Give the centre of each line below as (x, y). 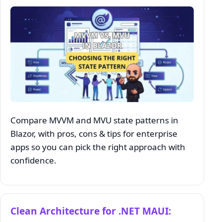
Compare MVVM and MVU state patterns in (94, 120)
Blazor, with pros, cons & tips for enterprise (94, 134)
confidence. (33, 161)
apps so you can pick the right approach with (98, 147)
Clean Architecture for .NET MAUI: (91, 211)
